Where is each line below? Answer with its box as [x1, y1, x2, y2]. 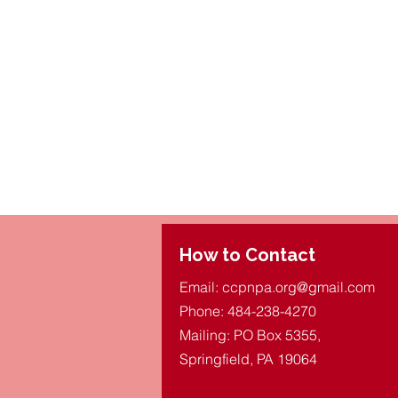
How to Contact [179, 243, 315, 266]
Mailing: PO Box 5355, [179, 325, 321, 344]
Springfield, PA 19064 [179, 349, 317, 368]
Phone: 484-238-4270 [179, 301, 320, 320]
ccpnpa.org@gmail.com [222, 277, 375, 296]
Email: [179, 277, 222, 296]
